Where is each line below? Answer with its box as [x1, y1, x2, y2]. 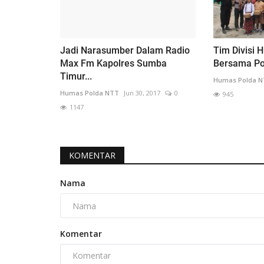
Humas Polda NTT [60, 88, 119, 98]
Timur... [60, 71, 92, 82]
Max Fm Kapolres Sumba [60, 58, 167, 70]
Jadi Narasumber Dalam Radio [60, 45, 190, 57]
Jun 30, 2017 [124, 88, 160, 98]
